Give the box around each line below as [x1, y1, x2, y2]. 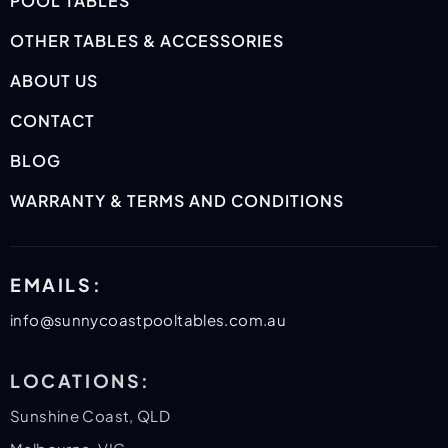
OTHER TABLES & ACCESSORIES [10, 30, 284, 52]
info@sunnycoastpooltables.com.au [10, 310, 286, 330]
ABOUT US [10, 70, 98, 92]
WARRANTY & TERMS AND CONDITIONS [10, 190, 344, 212]
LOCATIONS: [10, 369, 152, 393]
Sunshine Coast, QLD [10, 406, 171, 426]
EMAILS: [10, 273, 103, 297]
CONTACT [10, 110, 95, 132]
